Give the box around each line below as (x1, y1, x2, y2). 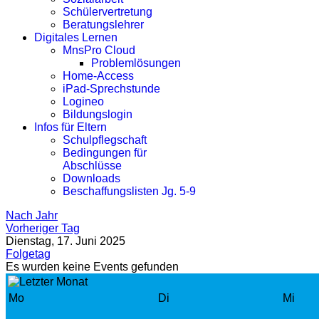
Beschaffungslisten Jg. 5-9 (63, 185, 196, 197)
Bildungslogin (63, 108, 132, 120)
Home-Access (63, 70, 134, 82)
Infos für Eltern (34, 121, 107, 133)
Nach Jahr (6, 209, 58, 221)
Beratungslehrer (63, 19, 144, 31)
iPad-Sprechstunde (63, 83, 160, 95)
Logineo (63, 95, 104, 108)
